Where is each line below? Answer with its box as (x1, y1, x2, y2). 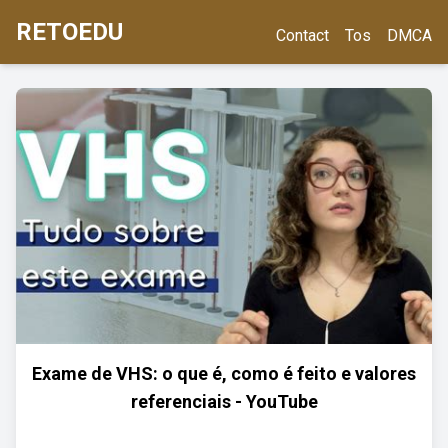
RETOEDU (16, 18, 123, 46)
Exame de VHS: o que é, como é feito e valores (32, 363, 416, 384)
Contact (276, 26, 329, 45)
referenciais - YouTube (130, 391, 318, 412)
